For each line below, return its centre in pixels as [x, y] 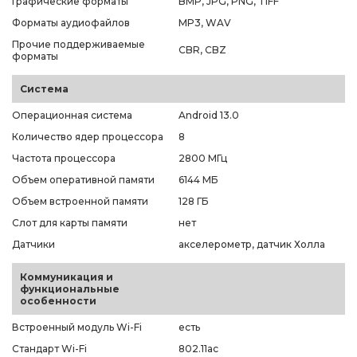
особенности [58, 300]
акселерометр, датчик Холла [252, 244]
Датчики [33, 244]
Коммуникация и [67, 277]
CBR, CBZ [202, 50]
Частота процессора [64, 158]
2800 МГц [203, 158]
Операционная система [72, 115]
